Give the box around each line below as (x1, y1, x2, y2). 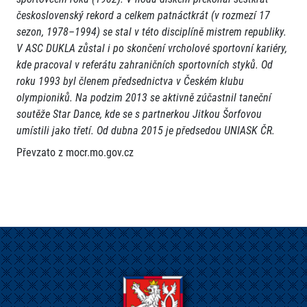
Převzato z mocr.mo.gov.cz (16, 146, 134, 160)
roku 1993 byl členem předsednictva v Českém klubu (16, 75, 244, 88)
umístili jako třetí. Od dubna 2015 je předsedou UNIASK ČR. (16, 124, 275, 138)
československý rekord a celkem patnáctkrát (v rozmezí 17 (16, 9, 270, 23)
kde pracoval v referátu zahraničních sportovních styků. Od (16, 58, 273, 72)
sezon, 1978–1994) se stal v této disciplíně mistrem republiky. (16, 25, 286, 39)
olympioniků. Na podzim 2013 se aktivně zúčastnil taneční (16, 91, 271, 105)
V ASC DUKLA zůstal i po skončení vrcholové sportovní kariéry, (16, 42, 287, 56)
